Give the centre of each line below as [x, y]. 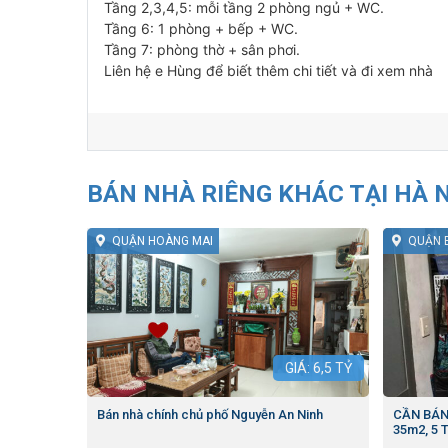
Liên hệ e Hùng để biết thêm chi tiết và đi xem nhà [268, 71]
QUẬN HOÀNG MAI [162, 241]
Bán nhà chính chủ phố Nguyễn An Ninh [210, 415]
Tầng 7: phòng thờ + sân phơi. [202, 50]
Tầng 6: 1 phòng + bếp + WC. [201, 29]
